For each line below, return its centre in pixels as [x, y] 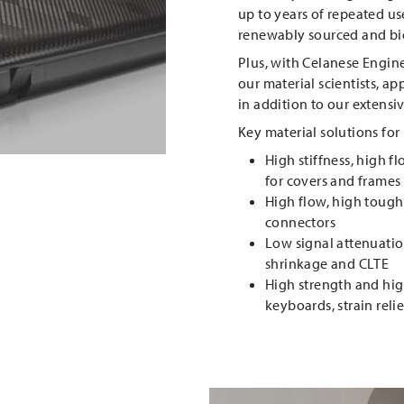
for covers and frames [333, 180]
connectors [300, 221]
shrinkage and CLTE [327, 263]
